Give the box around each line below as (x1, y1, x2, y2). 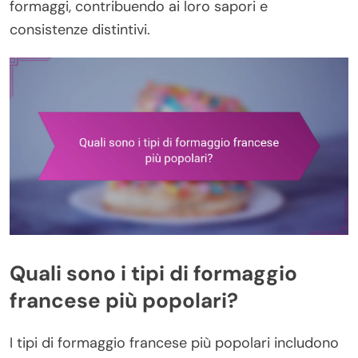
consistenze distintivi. (10, 19, 150, 39)
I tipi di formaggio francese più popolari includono (10, 332, 339, 352)
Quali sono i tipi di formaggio (10, 259, 297, 287)
